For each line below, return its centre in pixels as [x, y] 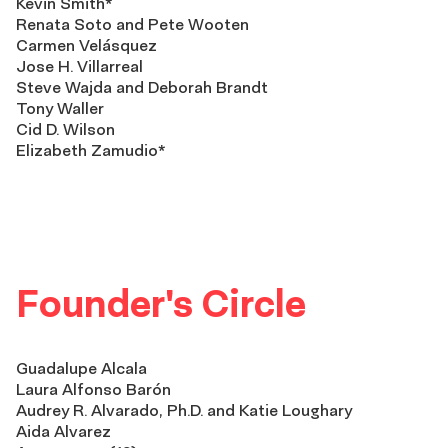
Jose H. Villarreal [79, 66]
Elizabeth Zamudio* [91, 150]
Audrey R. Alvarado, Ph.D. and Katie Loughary [184, 410]
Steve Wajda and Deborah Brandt [142, 87]
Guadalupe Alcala [81, 368]
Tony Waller [60, 108]
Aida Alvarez [63, 431]
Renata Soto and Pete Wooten [132, 24]
